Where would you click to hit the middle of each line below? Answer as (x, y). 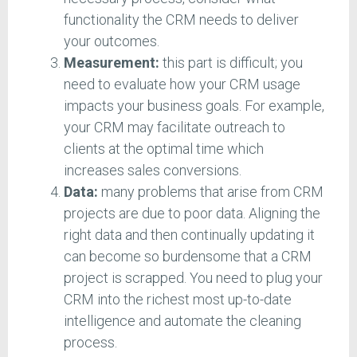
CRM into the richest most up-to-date (178, 300)
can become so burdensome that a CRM (188, 257)
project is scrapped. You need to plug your (193, 278)
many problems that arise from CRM (211, 192)
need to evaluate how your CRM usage (182, 84)
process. (92, 343)
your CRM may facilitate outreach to (175, 127)
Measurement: (112, 63)
